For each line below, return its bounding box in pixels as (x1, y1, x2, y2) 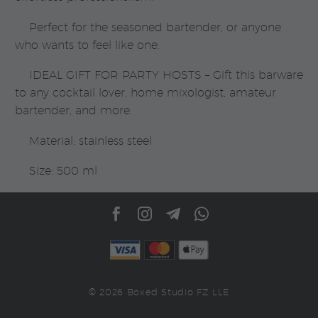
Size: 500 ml (29, 164, 97, 178)
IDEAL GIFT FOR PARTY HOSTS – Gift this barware (29, 68, 303, 82)
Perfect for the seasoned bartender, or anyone (29, 20, 281, 34)
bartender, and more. (15, 104, 132, 118)
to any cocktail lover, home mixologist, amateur (15, 86, 276, 100)
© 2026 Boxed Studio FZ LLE (89, 286, 229, 298)
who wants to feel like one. (15, 38, 160, 52)
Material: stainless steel (29, 133, 152, 148)
